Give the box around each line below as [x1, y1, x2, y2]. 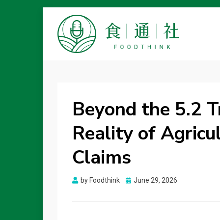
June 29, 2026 [134, 176, 177, 184]
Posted [125, 176, 147, 184]
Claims [72, 145, 131, 170]
